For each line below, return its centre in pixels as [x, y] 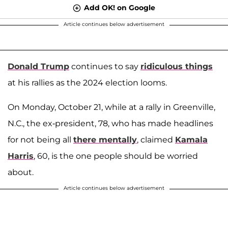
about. [21, 172]
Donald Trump [38, 66]
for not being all [40, 139]
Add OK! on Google [120, 7]
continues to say [105, 66]
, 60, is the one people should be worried [116, 156]
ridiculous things [177, 66]
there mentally [105, 139]
